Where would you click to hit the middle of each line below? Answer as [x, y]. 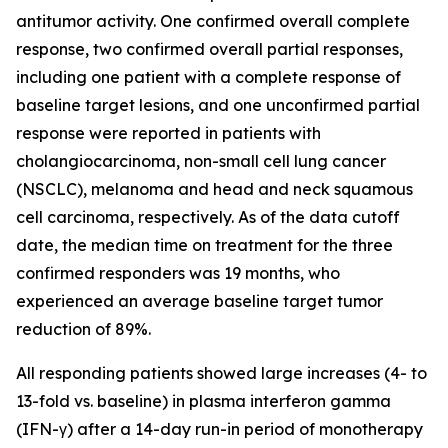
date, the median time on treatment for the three [204, 245]
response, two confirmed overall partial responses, [209, 49]
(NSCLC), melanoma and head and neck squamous [214, 189]
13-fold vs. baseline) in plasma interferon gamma [203, 401]
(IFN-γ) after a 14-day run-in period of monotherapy [219, 429]
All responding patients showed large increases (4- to [221, 373]
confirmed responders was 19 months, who [178, 273]
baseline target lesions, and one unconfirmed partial [218, 105]
